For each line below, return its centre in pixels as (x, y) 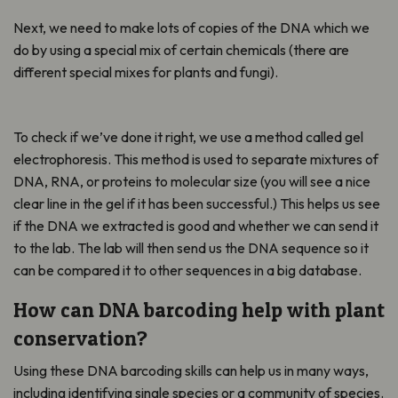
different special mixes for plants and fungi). (146, 72)
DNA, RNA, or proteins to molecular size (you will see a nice (192, 181)
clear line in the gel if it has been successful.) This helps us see (197, 203)
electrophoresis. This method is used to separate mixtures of (196, 159)
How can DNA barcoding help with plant (199, 310)
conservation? (80, 338)
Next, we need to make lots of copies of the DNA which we (191, 27)
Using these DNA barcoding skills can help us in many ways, (191, 370)
